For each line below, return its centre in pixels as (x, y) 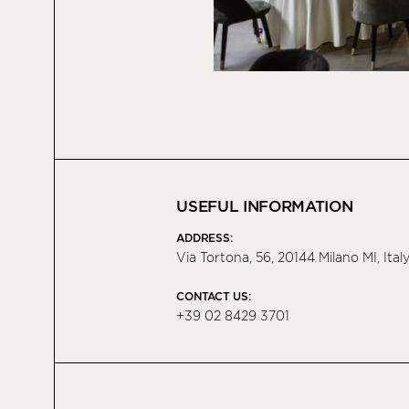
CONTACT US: (214, 297)
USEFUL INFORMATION (265, 207)
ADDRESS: (204, 238)
